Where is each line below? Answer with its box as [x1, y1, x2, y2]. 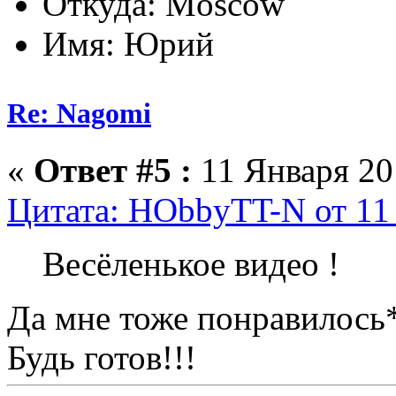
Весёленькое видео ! [42, 244, 339, 283]
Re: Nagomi [7, 97, 151, 130]
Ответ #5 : [34, 150, 192, 189]
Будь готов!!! [7, 338, 196, 377]
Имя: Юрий [42, 25, 214, 64]
